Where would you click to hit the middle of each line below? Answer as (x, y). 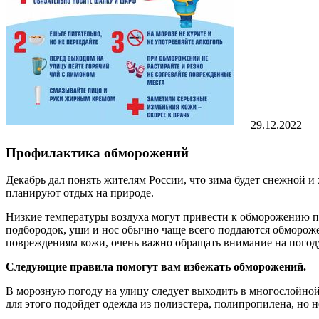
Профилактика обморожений (97, 152)
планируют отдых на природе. (80, 193)
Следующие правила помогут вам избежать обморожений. (156, 267)
